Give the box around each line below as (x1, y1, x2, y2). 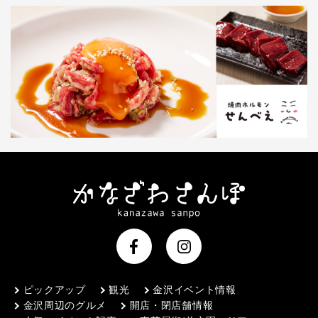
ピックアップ (23, 283, 86, 295)
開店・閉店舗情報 (129, 299, 214, 311)
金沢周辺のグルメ (23, 299, 107, 311)
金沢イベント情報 (153, 283, 236, 295)
